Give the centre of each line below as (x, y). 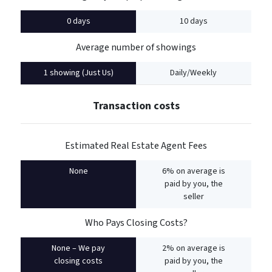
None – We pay (79, 248)
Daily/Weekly (194, 73)
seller (193, 196)
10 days (193, 21)
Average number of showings (136, 47)
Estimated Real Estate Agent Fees (136, 145)
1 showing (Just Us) (78, 73)
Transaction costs (136, 106)
